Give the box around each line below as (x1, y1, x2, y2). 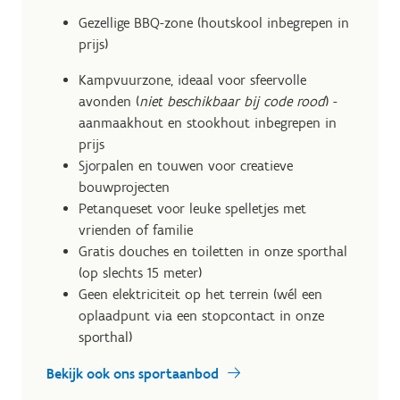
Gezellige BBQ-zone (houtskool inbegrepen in (79, 14, 349, 32)
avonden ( (79, 93, 139, 111)
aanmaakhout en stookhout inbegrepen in (79, 114, 337, 132)
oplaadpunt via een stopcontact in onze (79, 307, 324, 325)
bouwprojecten (79, 179, 170, 196)
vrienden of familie (79, 221, 193, 239)
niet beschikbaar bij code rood (139, 93, 325, 111)
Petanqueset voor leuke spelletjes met (79, 200, 306, 218)
